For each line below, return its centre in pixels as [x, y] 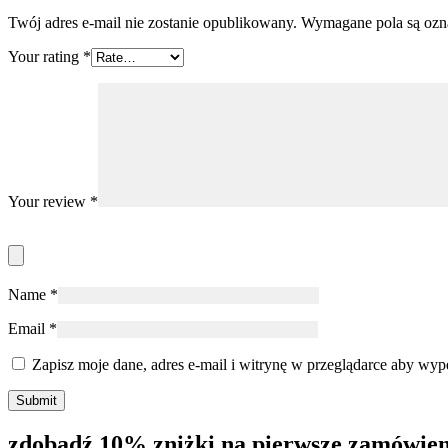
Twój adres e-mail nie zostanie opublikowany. [152, 22]
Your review [49, 201]
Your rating [45, 56]
